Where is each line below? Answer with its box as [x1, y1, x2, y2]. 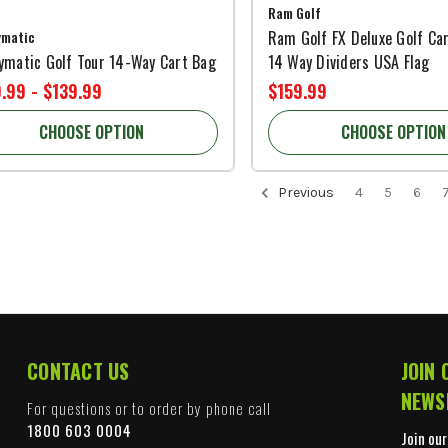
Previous [275, 183, 335, 201]
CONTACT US [27, 355, 130, 386]
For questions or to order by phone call [27, 396, 271, 419]
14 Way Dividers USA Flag [267, 49, 430, 74]
